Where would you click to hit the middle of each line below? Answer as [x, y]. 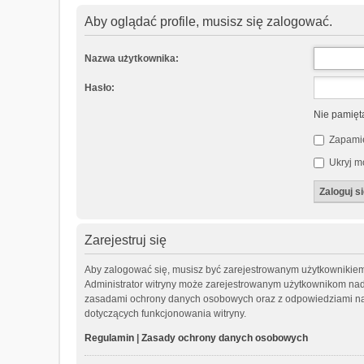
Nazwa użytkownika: [132, 58]
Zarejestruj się [126, 240]
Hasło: [100, 88]
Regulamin [109, 338]
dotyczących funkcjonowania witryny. [165, 314]
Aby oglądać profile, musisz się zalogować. [208, 22]
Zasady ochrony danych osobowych [225, 338]
